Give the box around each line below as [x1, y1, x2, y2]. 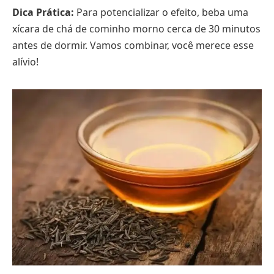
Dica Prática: [12, 6, 74, 20]
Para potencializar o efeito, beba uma [74, 6, 248, 20]
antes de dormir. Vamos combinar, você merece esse [12, 39, 254, 53]
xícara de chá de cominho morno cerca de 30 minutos [12, 22, 261, 36]
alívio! [12, 55, 39, 69]
